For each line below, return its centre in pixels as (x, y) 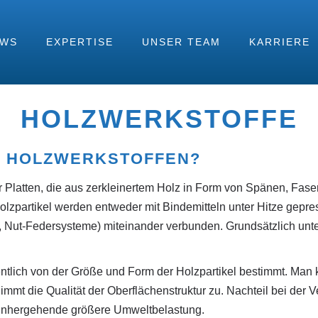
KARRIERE (280, 42)
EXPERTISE (80, 42)
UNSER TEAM (181, 42)
